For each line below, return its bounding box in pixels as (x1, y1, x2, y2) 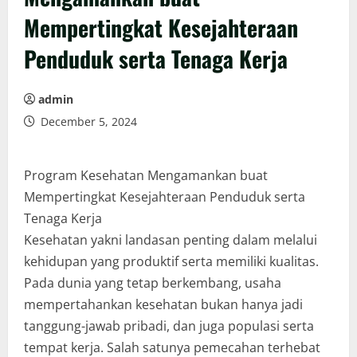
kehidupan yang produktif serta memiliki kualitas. (24, 253, 319, 270)
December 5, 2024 (37, 114, 137, 129)
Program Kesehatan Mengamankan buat (24, 167, 268, 184)
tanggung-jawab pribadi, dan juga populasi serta (24, 317, 314, 335)
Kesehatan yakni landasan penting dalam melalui (24, 231, 317, 249)
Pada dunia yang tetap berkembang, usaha (24, 274, 281, 292)
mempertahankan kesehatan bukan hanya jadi (24, 296, 303, 313)
